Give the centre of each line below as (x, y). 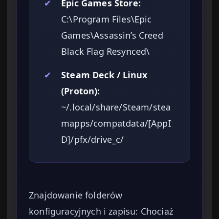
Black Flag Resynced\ (106, 52)
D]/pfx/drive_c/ (93, 140)
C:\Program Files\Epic (107, 19)
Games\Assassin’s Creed (112, 35)
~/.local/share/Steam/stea (116, 107)
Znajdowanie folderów (76, 195)
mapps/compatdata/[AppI (116, 123)
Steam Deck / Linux (104, 75)
